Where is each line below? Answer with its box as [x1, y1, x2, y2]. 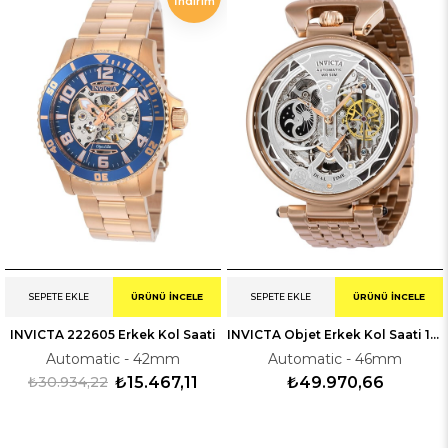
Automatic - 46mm [268, 350, 402, 369]
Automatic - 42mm [46, 350, 180, 369]
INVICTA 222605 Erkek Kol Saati [10, 327, 216, 343]
